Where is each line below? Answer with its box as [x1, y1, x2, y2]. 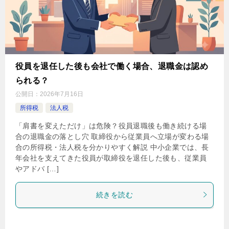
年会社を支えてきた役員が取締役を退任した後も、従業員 [15, 153, 207, 162]
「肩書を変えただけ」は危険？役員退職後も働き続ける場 [15, 121, 207, 130]
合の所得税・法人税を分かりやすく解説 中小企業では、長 [15, 143, 209, 151]
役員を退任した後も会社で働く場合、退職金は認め [15, 61, 209, 71]
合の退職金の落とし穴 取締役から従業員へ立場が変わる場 [15, 132, 209, 141]
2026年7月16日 [40, 90, 83, 98]
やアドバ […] [15, 164, 59, 173]
